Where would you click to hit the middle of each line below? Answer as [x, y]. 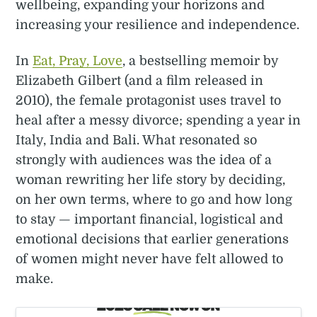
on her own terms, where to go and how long [154, 199]
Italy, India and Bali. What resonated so [137, 140]
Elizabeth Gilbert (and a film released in [140, 80]
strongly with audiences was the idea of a [144, 160]
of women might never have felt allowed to [150, 259]
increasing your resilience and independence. [158, 24]
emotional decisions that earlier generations [152, 239]
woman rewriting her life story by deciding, [151, 179]
